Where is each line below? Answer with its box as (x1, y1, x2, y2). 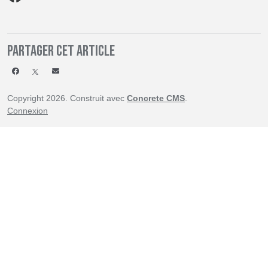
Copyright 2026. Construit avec (7, 93, 127, 103)
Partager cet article (7, 41, 115, 60)
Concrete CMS (127, 93, 185, 103)
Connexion (7, 105, 48, 115)
